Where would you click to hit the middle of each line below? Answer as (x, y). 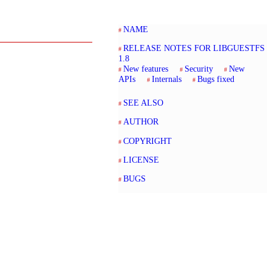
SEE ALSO (144, 102)
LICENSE (141, 160)
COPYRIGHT (148, 141)
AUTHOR (141, 122)
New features (146, 69)
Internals (166, 79)
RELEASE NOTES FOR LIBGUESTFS (194, 48)
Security (199, 69)
